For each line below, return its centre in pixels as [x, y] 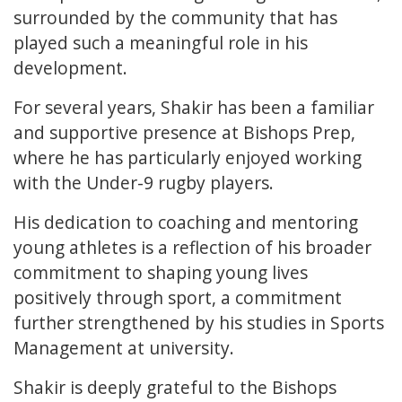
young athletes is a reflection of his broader [192, 248]
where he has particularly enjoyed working [188, 158]
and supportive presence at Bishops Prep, [184, 133]
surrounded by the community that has [175, 18]
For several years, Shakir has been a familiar [194, 108]
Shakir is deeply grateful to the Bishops [175, 388]
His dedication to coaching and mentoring [186, 223]
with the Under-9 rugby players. [144, 183]
